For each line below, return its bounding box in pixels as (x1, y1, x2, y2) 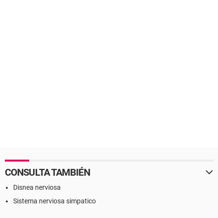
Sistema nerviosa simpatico (13, 197, 96, 205)
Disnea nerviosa (13, 183, 61, 191)
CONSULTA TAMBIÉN (5, 166, 90, 178)
